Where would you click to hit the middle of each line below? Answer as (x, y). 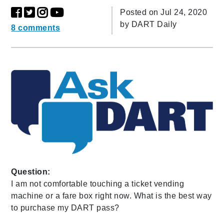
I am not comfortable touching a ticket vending (98, 184)
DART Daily (154, 24)
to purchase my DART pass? (65, 208)
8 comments (36, 27)
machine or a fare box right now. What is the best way (111, 196)
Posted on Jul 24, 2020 (163, 12)
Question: (31, 172)
